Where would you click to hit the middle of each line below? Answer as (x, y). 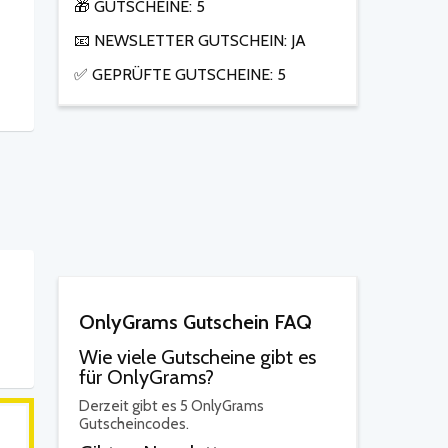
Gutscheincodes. (134, 424)
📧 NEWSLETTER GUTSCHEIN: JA (190, 40)
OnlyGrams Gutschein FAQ (195, 322)
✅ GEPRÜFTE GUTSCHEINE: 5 (180, 74)
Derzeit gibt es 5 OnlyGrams (171, 406)
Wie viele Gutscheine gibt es (197, 357)
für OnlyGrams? (146, 377)
